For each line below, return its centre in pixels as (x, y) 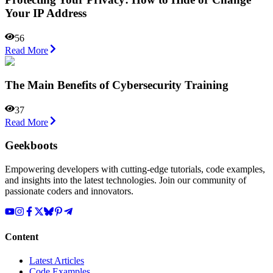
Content (22, 237)
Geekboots (31, 146)
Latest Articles (57, 261)
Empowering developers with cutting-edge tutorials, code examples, (135, 169)
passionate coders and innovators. (69, 191)
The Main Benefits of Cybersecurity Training (117, 85)
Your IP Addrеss (46, 13)
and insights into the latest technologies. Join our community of (126, 180)
